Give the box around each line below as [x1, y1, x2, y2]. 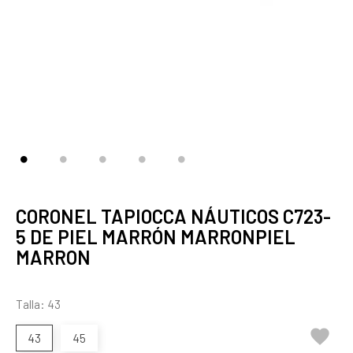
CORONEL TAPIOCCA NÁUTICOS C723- [16, 205, 331, 228]
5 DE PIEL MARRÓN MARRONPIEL [16, 225, 295, 248]
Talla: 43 [16, 297, 61, 311]
